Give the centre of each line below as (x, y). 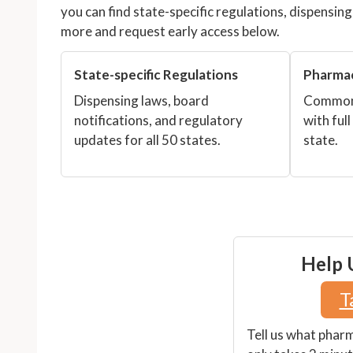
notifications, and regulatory (158, 120)
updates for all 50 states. (147, 139)
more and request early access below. (170, 32)
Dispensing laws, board (141, 100)
